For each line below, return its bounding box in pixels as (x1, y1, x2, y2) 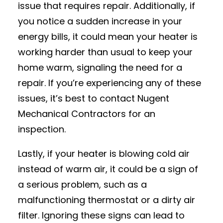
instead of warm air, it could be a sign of (18, 163, 198, 175)
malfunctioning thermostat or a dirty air (18, 194, 195, 206)
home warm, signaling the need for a (18, 61, 182, 74)
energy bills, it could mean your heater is (18, 30, 198, 43)
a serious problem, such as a (18, 178, 147, 191)
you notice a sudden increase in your (18, 15, 182, 27)
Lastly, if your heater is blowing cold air (18, 147, 190, 160)
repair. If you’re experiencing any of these (18, 77, 201, 89)
